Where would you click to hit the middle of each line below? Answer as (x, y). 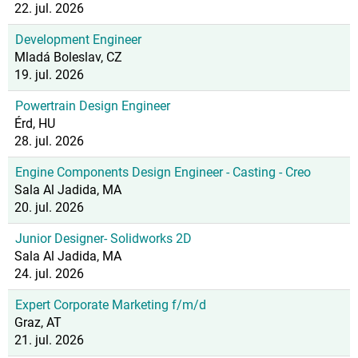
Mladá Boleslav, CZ (68, 57)
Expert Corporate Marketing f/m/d (111, 305)
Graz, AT (38, 322)
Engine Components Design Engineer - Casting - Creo (163, 172)
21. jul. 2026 (49, 340)
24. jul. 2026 (49, 274)
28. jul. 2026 (49, 141)
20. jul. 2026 (49, 207)
